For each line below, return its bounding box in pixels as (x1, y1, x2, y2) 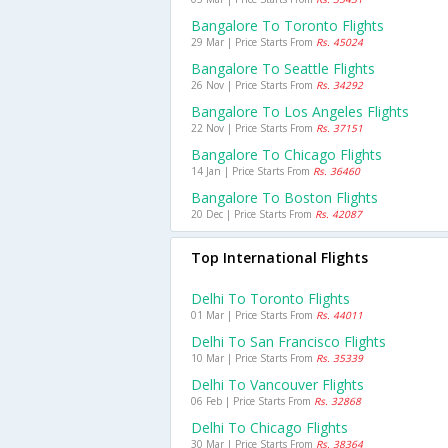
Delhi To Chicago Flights (191, 418, 348, 437)
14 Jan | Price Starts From (191, 164, 313, 178)
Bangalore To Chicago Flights (191, 145, 382, 164)
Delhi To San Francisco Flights (191, 332, 386, 351)
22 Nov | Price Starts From (191, 121, 316, 135)
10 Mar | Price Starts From (191, 351, 316, 365)
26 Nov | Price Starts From (191, 78, 316, 92)
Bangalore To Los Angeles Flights (191, 102, 409, 121)
